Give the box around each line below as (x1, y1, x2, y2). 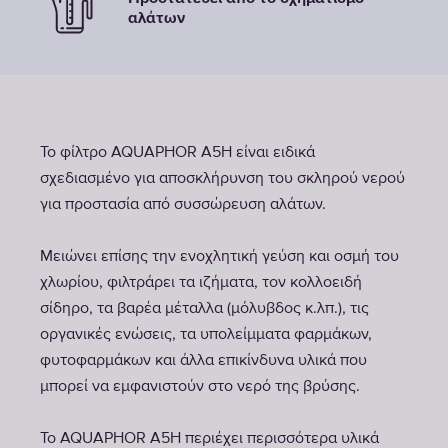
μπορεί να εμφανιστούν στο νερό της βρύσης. (40, 379, 360, 395)
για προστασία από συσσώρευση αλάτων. (40, 197, 326, 213)
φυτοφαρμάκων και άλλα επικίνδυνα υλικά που (40, 353, 367, 369)
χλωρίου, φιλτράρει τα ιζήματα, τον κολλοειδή (40, 275, 362, 291)
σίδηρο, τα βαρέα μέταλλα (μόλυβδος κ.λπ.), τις (40, 301, 369, 317)
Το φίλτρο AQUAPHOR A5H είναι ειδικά (40, 145, 315, 161)
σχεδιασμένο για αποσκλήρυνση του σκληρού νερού (40, 171, 405, 187)
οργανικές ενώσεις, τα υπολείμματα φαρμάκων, (40, 327, 372, 343)
